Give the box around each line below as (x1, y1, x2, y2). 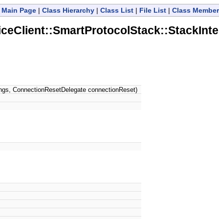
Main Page (1, 6, 36, 14)
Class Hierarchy (42, 6, 94, 14)
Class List (100, 6, 133, 14)
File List (139, 6, 166, 14)
